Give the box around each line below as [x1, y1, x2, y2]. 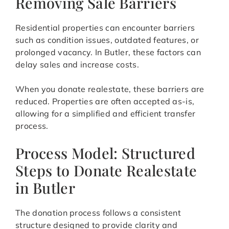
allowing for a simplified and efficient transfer [15, 108, 196, 119]
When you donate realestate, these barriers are [15, 84, 204, 95]
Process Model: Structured [15, 143, 196, 163]
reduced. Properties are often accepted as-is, [15, 96, 195, 107]
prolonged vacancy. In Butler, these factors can [15, 47, 201, 58]
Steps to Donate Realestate [15, 161, 197, 180]
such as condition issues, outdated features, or [15, 35, 199, 45]
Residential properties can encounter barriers [15, 22, 195, 33]
